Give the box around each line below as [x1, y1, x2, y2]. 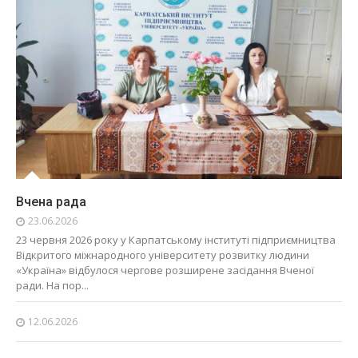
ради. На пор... [16, 278, 89, 293]
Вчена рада [16, 194, 86, 210]
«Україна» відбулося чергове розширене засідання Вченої [16, 263, 314, 278]
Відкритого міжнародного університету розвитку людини [16, 248, 309, 263]
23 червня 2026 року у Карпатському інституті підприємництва [16, 233, 336, 248]
